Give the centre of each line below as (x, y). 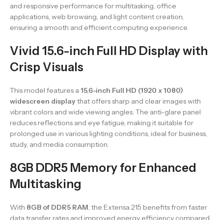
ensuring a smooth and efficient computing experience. (99, 28)
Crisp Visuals (47, 67)
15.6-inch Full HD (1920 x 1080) (132, 91)
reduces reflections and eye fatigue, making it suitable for (102, 123)
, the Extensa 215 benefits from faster (148, 207)
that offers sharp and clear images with (138, 101)
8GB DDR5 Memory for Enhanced (103, 168)
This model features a (45, 91)
